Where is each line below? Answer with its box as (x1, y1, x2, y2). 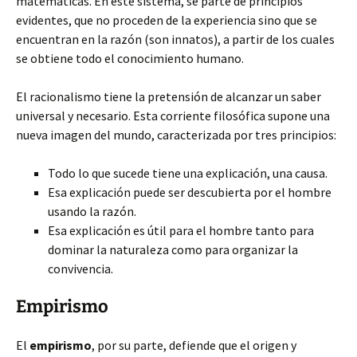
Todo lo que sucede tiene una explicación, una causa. (48, 165, 328, 181)
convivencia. (48, 261, 113, 277)
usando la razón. (48, 203, 136, 219)
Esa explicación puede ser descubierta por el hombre (48, 184, 331, 200)
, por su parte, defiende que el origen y (92, 337, 296, 353)
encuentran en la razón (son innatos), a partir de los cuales (16, 31, 335, 47)
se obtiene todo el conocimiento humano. (16, 50, 244, 66)
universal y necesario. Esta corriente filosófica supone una (16, 108, 330, 124)
